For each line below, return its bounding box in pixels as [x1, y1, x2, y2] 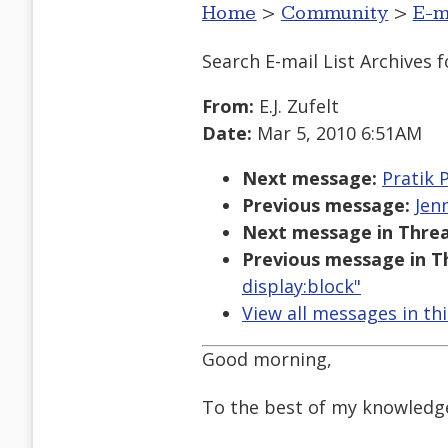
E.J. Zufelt [254, 94, 339, 119]
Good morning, [202, 347, 332, 372]
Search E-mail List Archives [202, 48, 432, 73]
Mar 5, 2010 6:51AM [252, 121, 422, 146]
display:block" [242, 274, 361, 299]
